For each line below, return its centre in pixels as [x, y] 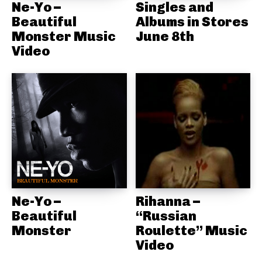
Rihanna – [168, 201]
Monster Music [64, 37]
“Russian [166, 216]
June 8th [165, 37]
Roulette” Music [191, 230]
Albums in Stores [192, 22]
